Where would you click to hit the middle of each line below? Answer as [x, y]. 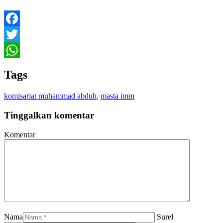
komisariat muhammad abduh [50, 96]
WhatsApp [21, 66]
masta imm [117, 96]
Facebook [19, 34]
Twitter [15, 50]
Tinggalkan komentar [49, 115]
